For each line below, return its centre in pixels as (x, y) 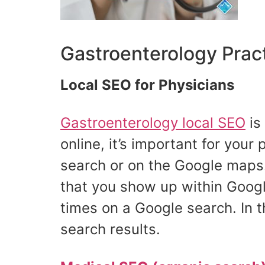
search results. (110, 229)
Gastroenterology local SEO (153, 123)
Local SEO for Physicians (147, 85)
